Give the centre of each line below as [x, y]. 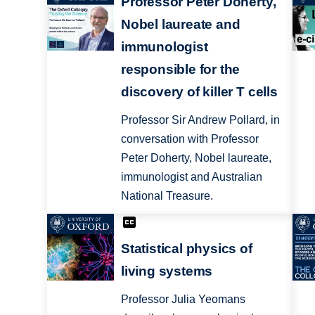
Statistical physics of [186, 249]
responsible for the [180, 69]
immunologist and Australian [191, 176]
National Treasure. [167, 195]
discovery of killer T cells [199, 91]
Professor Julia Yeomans [183, 300]
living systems [167, 271]
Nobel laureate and [180, 24]
